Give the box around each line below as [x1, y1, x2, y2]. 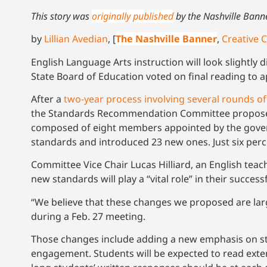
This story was [31, 9, 92, 23]
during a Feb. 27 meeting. [31, 209, 148, 223]
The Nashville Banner [116, 32, 217, 46]
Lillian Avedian [44, 32, 108, 46]
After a [31, 92, 64, 106]
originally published [92, 9, 173, 23]
